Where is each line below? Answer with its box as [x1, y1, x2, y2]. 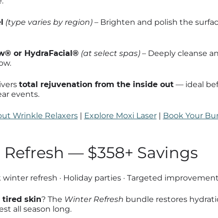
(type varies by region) [5, 17, 92, 27]
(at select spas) [80, 48, 140, 58]
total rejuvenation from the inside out [18, 79, 174, 89]
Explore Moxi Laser [84, 110, 157, 120]
